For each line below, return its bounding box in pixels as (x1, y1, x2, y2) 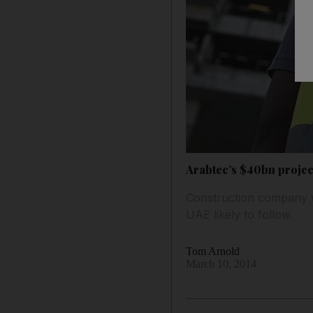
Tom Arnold (186, 245, 240, 257)
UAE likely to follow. (186, 207, 293, 221)
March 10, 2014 (186, 257, 257, 270)
